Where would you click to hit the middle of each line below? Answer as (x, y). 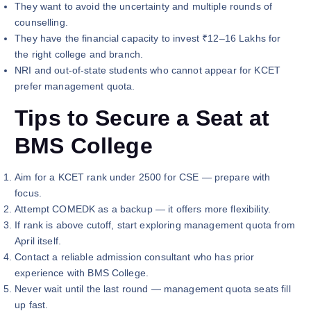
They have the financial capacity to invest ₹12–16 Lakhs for (148, 39)
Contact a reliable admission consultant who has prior (135, 257)
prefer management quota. (75, 86)
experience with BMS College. (82, 273)
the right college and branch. (79, 54)
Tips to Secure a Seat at (142, 118)
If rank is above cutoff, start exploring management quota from (155, 225)
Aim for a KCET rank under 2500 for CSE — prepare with (143, 177)
